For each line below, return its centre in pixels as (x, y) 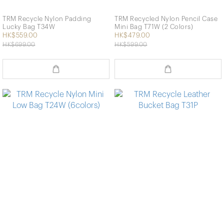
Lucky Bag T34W (29, 26)
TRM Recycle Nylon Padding (47, 18)
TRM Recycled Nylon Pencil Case (166, 18)
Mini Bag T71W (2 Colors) (154, 26)
